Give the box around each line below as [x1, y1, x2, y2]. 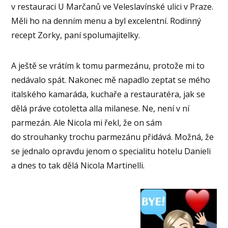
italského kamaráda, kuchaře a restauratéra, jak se [11, 89, 206, 100]
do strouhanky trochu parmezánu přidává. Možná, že [11, 131, 214, 143]
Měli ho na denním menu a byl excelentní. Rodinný [11, 15, 202, 27]
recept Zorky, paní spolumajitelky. [11, 30, 140, 41]
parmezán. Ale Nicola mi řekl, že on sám [11, 117, 162, 129]
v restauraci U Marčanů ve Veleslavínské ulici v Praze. [11, 1, 214, 13]
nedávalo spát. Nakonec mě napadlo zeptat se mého [11, 74, 211, 86]
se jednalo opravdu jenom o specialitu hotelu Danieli [11, 146, 211, 157]
